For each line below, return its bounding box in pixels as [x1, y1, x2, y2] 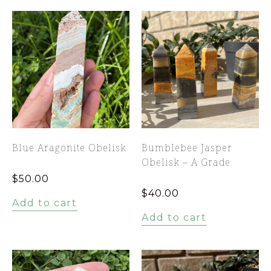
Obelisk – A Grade [142, 155, 230, 169]
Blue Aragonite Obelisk [12, 140, 126, 154]
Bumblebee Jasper [142, 140, 232, 154]
